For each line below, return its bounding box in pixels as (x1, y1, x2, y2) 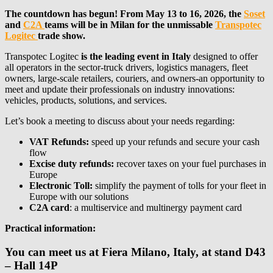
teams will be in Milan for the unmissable (44, 19, 215, 30)
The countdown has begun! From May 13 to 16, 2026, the (5, 9, 244, 19)
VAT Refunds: (29, 136, 89, 147)
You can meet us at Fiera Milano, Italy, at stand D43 (5, 245, 266, 258)
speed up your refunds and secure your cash (89, 136, 260, 147)
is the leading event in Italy (81, 51, 191, 62)
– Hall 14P (5, 258, 58, 272)
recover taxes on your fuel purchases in (114, 158, 266, 169)
